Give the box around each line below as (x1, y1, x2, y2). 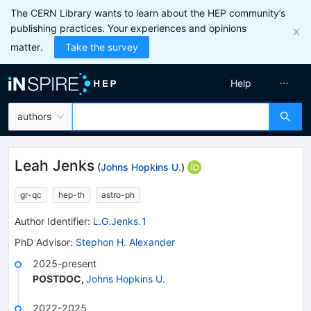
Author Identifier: (15, 215, 90, 227)
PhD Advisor (15, 235, 70, 248)
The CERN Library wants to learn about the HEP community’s (10, 7, 285, 19)
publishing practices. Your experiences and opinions (10, 22, 246, 34)
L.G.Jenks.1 (93, 215, 147, 227)
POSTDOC (33, 272, 81, 285)
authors (17, 110, 51, 122)
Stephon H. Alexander (76, 235, 175, 248)
